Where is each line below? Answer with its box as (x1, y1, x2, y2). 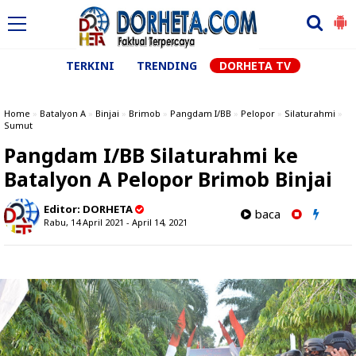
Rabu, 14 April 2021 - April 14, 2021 (44, 216, 188, 228)
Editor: (44, 202, 83, 216)
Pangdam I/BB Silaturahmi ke (4, 141, 298, 168)
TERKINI (65, 58, 114, 73)
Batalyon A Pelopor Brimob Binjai (4, 165, 332, 192)
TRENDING (136, 58, 197, 73)
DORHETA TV (219, 58, 291, 73)
